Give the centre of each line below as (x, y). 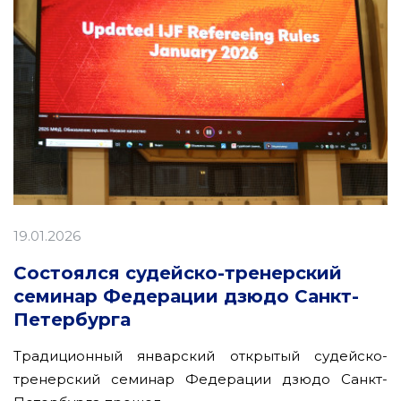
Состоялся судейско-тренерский (178, 273)
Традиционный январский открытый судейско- (200, 355)
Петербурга (72, 319)
